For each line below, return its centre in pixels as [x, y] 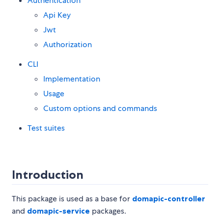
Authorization [68, 45]
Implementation [72, 79]
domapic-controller [169, 199]
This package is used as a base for [72, 199]
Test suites [46, 128]
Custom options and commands [100, 109]
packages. [108, 211]
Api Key [57, 15]
